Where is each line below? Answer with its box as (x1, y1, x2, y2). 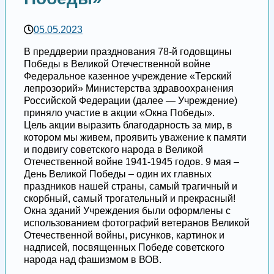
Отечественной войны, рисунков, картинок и (24, 230, 224, 241)
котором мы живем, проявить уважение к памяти (24, 132, 246, 143)
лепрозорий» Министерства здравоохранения (24, 83, 234, 94)
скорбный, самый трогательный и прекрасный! (24, 193, 235, 204)
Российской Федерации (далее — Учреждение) (24, 95, 237, 106)
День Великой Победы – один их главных (24, 169, 212, 180)
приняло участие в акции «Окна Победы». (24, 108, 215, 119)
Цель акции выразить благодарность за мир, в (24, 120, 232, 131)
